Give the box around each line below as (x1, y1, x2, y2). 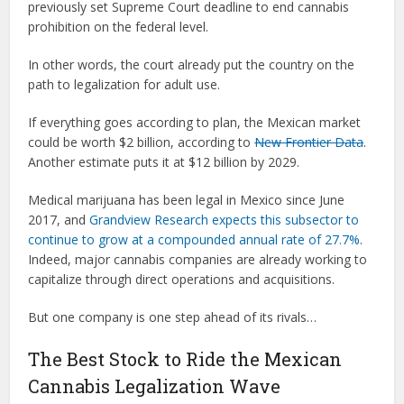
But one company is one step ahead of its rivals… (28, 308, 317, 326)
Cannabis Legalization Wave (28, 374, 281, 398)
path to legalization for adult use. (28, 76, 221, 93)
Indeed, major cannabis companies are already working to (28, 251, 368, 268)
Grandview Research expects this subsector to (89, 211, 360, 228)
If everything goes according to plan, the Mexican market (28, 114, 362, 131)
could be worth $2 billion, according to (28, 133, 255, 151)
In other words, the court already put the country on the (28, 56, 355, 73)
